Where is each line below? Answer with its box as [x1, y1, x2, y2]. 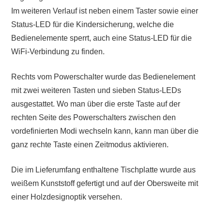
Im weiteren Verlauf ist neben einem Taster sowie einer [11, 7, 198, 15]
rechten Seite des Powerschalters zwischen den [11, 113, 176, 122]
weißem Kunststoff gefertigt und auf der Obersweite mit [11, 179, 198, 188]
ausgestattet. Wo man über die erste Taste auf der [11, 100, 180, 108]
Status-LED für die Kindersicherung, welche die [11, 20, 174, 29]
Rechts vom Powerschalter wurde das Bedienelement [11, 73, 195, 81]
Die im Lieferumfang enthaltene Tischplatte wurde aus [11, 166, 196, 174]
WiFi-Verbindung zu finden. [11, 47, 105, 56]
